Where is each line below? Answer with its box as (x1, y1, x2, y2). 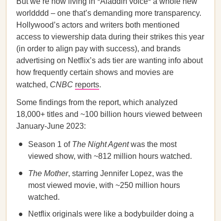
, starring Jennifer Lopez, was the (68, 169, 183, 178)
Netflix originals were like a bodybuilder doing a (28, 210, 194, 218)
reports (75, 80, 99, 89)
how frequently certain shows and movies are (16, 68, 174, 76)
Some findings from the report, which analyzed (16, 98, 178, 107)
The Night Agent (72, 140, 129, 148)
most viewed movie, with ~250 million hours (28, 181, 180, 189)
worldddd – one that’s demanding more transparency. (16, 9, 201, 17)
